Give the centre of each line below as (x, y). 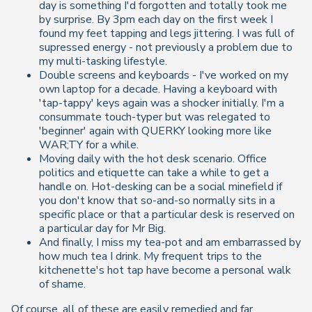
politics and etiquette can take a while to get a (154, 172)
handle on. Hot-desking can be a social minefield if (161, 186)
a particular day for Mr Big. (102, 228)
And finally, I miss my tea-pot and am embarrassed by (170, 242)
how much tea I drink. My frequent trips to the (150, 256)
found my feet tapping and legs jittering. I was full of (166, 33)
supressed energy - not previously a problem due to (166, 47)
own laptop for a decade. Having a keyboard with (158, 89)
